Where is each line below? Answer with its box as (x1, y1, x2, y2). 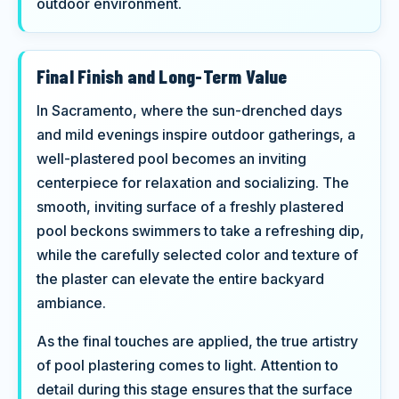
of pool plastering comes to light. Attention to (36, 356, 338, 375)
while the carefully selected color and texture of (36, 246, 358, 265)
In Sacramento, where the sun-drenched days (36, 102, 342, 120)
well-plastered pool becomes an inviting (36, 150, 306, 168)
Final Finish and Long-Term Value (36, 63, 288, 87)
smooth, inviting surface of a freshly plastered (36, 198, 344, 216)
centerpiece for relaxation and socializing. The (36, 174, 349, 192)
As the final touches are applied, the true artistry (36, 332, 358, 351)
